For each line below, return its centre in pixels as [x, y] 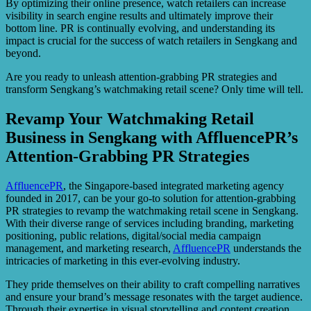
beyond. [23, 53]
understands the [266, 248]
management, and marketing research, [89, 248]
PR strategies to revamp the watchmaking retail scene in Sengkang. [152, 210]
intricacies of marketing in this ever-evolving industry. [123, 260]
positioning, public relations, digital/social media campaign [133, 235]
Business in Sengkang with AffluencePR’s [152, 137]
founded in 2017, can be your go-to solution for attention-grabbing [151, 198]
